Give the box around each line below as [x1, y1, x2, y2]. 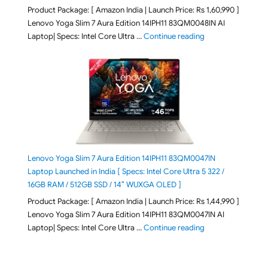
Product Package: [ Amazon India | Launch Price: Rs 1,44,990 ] [27, 196, 239, 207]
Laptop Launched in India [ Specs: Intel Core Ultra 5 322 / [27, 166, 224, 176]
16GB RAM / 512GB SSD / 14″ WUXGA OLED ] [27, 179, 181, 190]
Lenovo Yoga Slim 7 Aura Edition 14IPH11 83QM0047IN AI [27, 209, 224, 220]
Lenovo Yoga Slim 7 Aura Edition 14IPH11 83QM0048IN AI [27, 17, 225, 28]
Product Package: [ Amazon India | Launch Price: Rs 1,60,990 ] [27, 4, 239, 15]
